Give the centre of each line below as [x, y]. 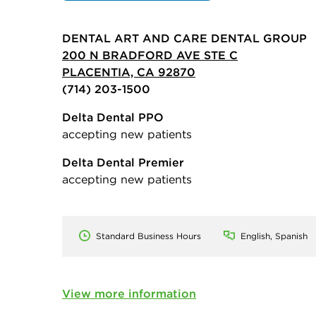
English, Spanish [274, 236]
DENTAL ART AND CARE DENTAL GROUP [184, 38]
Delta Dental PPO [113, 117]
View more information [129, 293]
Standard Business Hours [148, 236]
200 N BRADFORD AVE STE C [150, 55]
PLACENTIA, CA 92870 [129, 72]
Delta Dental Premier [123, 162]
